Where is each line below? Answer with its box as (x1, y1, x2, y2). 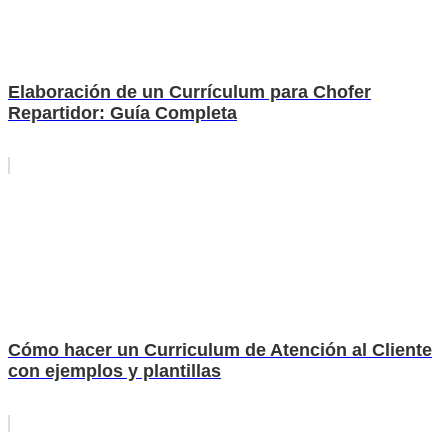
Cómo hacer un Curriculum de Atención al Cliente (8, 340, 432, 361)
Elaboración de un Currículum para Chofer (8, 82, 371, 103)
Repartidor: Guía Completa (8, 103, 237, 124)
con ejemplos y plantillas (8, 361, 221, 382)
